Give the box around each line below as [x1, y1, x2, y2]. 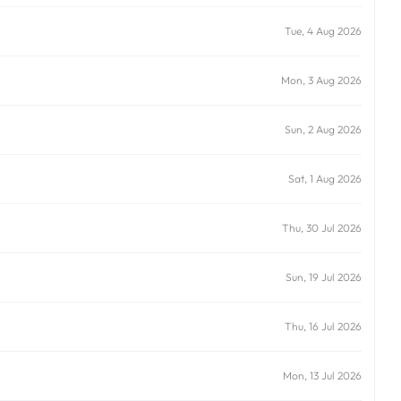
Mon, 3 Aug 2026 [281, 73, 362, 88]
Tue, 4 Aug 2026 [285, 24, 362, 38]
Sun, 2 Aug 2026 [285, 123, 362, 137]
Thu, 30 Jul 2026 [282, 221, 362, 235]
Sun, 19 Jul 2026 [286, 270, 362, 285]
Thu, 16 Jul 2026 [285, 320, 362, 334]
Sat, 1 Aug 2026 [288, 172, 362, 186]
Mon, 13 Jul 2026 [283, 369, 362, 383]
